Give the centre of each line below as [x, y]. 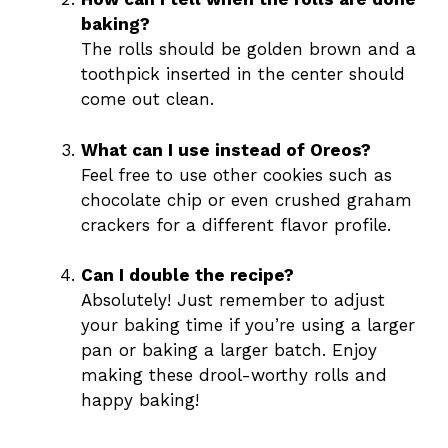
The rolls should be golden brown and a [248, 49]
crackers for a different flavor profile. [236, 224]
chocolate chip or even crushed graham [246, 199]
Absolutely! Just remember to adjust [233, 300]
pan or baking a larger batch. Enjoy [229, 350]
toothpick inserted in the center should [243, 74]
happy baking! [140, 400]
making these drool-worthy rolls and [234, 375]
